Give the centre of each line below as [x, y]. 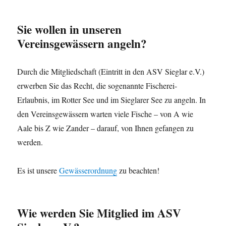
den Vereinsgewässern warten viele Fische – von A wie [105, 114]
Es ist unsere [38, 171]
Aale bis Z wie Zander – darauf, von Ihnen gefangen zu [106, 128]
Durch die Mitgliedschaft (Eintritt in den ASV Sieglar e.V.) [111, 72]
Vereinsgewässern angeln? [82, 44]
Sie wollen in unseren [70, 30]
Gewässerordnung [88, 171]
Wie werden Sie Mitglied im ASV [99, 213]
